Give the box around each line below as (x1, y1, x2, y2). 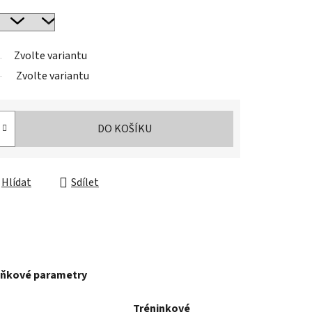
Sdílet (71, 175, 99, 191)
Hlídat (1, 175, 31, 191)
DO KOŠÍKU (97, 121, 152, 137)
